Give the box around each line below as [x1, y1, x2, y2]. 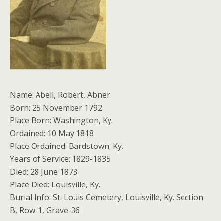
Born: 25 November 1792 [10, 102, 102, 113]
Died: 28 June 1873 [10, 166, 77, 177]
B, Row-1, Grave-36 [10, 205, 80, 216]
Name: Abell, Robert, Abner [10, 89, 110, 100]
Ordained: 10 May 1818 [10, 128, 94, 139]
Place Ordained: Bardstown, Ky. [10, 141, 123, 151]
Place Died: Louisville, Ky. [10, 179, 100, 190]
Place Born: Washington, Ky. [10, 115, 113, 126]
